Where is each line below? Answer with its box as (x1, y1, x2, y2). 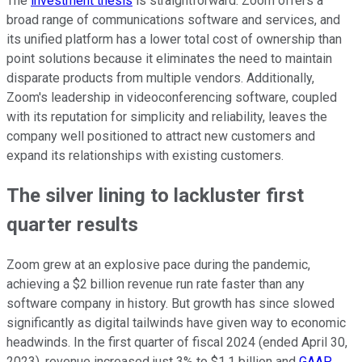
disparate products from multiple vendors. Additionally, (6, 69, 314, 86)
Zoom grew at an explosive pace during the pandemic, (6, 257, 310, 273)
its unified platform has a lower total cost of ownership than (6, 31, 342, 47)
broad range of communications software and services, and (6, 11, 340, 27)
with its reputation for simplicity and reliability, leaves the (6, 108, 327, 124)
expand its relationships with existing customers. (6, 147, 284, 163)
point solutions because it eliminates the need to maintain (6, 50, 332, 66)
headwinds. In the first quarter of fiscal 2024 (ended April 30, (6, 335, 347, 351)
